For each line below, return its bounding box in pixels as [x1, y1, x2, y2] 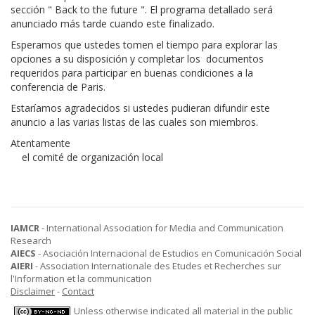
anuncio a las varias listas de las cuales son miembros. [11, 115, 258, 129]
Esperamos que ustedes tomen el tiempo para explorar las [11, 38, 278, 51]
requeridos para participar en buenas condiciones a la [11, 66, 253, 79]
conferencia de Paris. [11, 80, 105, 94]
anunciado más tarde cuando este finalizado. [11, 17, 226, 30]
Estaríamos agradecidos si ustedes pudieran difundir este [11, 101, 270, 115]
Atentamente [11, 136, 70, 150]
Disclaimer [11, 285, 55, 297]
